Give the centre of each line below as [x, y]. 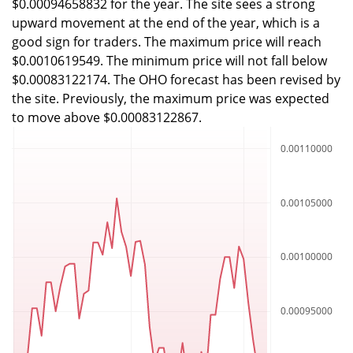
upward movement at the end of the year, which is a [166, 22]
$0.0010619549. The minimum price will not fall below [169, 60]
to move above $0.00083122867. [107, 117]
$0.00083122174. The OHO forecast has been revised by [176, 79]
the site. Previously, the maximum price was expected [171, 98]
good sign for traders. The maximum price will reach [167, 41]
